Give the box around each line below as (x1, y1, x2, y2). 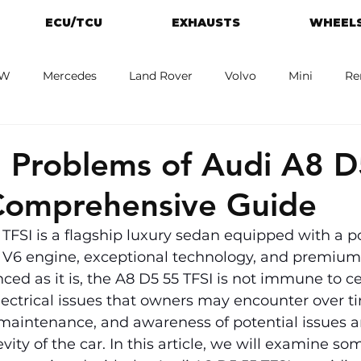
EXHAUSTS (172, 15, 240, 30)
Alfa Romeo (123, 132, 189, 147)
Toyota (222, 132, 259, 147)
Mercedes (43, 68, 97, 83)
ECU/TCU (44, 15, 102, 30)
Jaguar (52, 132, 91, 147)
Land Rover (129, 68, 193, 83)
